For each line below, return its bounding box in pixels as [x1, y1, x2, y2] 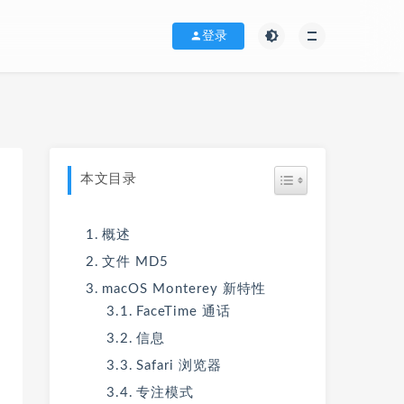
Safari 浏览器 [135, 359, 222, 372]
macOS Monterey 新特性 [102, 282, 266, 296]
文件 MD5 [102, 255, 169, 269]
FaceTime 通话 [135, 305, 231, 318]
